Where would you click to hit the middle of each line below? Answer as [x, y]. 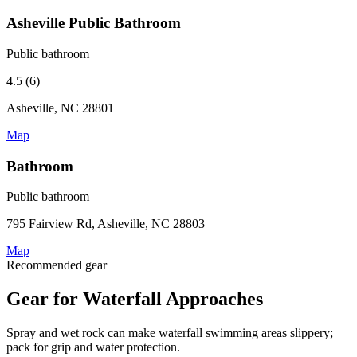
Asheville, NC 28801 [60, 108]
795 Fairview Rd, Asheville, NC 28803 [106, 224]
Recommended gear [57, 265]
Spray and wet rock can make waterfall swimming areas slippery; [170, 333]
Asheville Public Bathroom [94, 23]
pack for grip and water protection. [93, 347]
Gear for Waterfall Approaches [135, 299]
